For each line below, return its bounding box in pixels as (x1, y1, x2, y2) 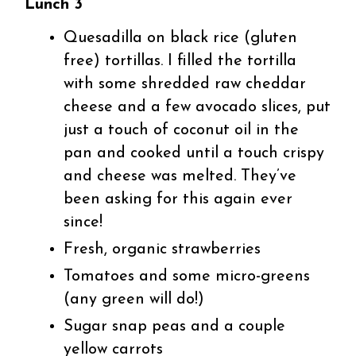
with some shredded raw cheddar (64, 75, 307, 92)
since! (64, 214, 103, 230)
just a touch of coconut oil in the (64, 122, 300, 138)
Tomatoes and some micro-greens (64, 268, 311, 284)
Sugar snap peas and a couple (64, 318, 286, 335)
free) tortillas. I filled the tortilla (64, 52, 297, 69)
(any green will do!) (64, 291, 205, 308)
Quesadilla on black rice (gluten (64, 29, 298, 46)
